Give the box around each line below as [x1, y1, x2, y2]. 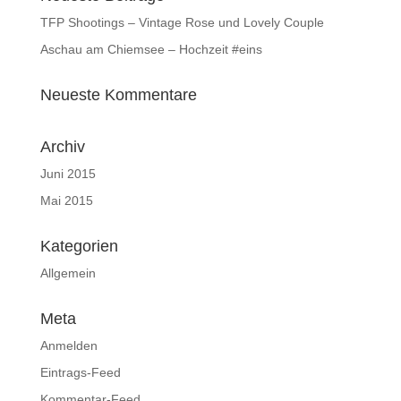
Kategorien [39, 237, 118, 255]
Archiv [39, 138, 85, 156]
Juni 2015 [39, 166, 96, 181]
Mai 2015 [39, 193, 93, 208]
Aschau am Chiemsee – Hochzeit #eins [39, 42, 262, 56]
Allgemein [39, 266, 96, 280]
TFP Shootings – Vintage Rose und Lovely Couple [39, 15, 324, 30]
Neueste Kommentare [39, 86, 197, 104]
